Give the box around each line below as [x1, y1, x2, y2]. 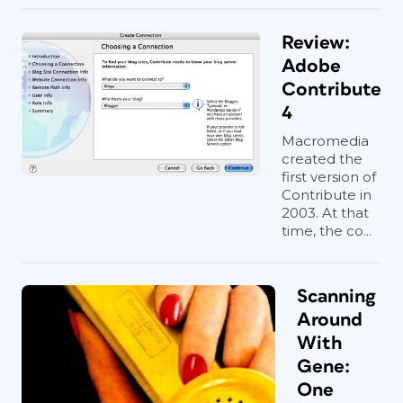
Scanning [297, 287, 376, 306]
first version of [282, 168, 376, 185]
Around [297, 310, 363, 329]
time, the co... [282, 222, 372, 239]
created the [282, 150, 363, 167]
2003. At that [282, 204, 369, 221]
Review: [282, 33, 350, 52]
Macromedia [282, 132, 369, 149]
